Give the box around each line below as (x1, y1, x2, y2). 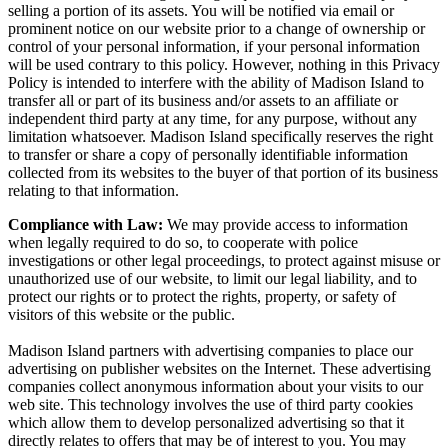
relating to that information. (8, 181, 179, 199)
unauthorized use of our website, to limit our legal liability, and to (8, 269, 417, 287)
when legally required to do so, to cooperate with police (8, 233, 358, 251)
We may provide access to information (163, 215, 408, 233)
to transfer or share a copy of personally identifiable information (8, 145, 408, 163)
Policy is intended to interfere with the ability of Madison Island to (8, 73, 424, 91)
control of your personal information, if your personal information (8, 37, 420, 55)
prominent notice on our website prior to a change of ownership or (8, 19, 425, 37)
